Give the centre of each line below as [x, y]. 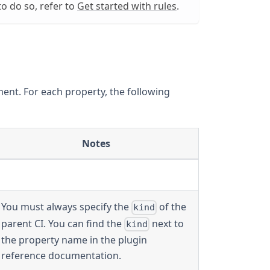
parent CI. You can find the [63, 223]
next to [167, 223]
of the [172, 207]
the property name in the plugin [74, 240]
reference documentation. [61, 255]
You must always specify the [66, 207]
